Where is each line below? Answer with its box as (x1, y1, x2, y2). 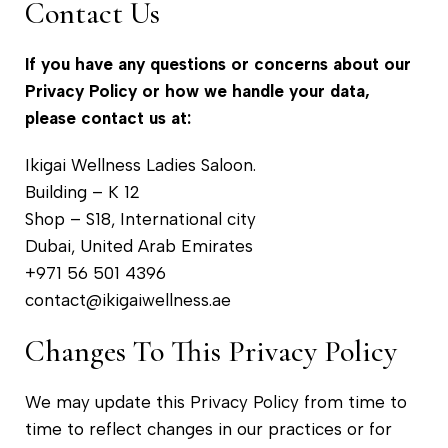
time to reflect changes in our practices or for (25, 418, 392, 439)
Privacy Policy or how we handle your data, (25, 80, 370, 101)
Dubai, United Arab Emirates (25, 235, 253, 256)
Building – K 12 (25, 181, 140, 202)
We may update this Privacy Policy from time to (25, 391, 407, 412)
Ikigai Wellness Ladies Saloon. (25, 154, 256, 175)
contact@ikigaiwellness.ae (25, 289, 231, 310)
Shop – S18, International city (25, 208, 256, 229)
